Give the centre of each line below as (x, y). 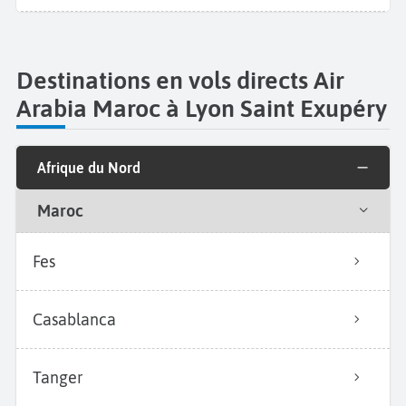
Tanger (58, 377)
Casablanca (74, 319)
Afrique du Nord (88, 167)
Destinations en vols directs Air (180, 80)
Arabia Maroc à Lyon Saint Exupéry (202, 108)
